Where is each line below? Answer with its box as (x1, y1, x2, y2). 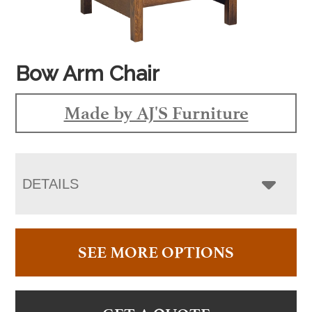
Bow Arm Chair (15, 61, 160, 86)
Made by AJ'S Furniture (63, 102, 249, 123)
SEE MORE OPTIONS (78, 242, 234, 262)
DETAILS (22, 175, 79, 192)
